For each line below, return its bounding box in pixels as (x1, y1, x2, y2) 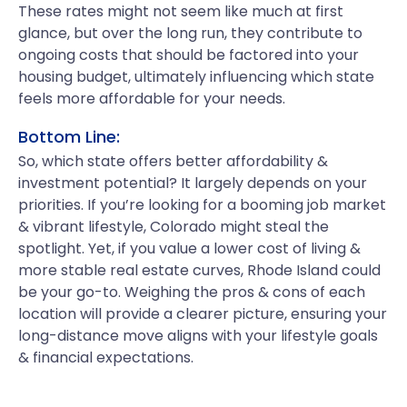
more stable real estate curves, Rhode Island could (18, 260, 381, 281)
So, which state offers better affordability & (18, 151, 328, 172)
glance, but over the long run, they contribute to (18, 23, 362, 44)
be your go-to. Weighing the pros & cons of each (18, 282, 365, 303)
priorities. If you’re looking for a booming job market (18, 194, 386, 215)
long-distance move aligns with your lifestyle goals (18, 325, 378, 346)
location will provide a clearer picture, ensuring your (18, 303, 387, 324)
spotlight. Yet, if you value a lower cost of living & (18, 238, 361, 259)
